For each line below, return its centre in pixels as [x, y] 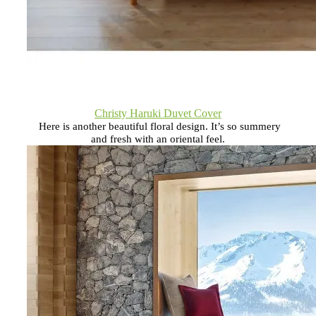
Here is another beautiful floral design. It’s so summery [159, 126]
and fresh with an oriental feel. [158, 139]
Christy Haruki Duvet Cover [158, 113]
